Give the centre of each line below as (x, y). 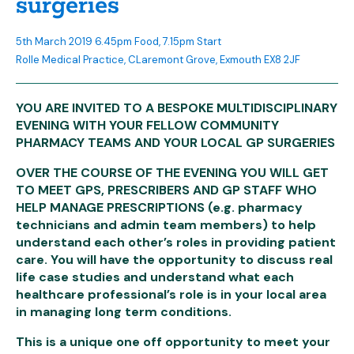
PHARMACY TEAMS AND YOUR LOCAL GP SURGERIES (175, 143)
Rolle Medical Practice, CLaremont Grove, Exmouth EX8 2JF (158, 60)
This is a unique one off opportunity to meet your (173, 342)
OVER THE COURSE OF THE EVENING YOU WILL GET (172, 173)
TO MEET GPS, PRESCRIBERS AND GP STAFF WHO (166, 190)
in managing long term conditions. (124, 312)
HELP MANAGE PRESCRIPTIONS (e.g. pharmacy (159, 207)
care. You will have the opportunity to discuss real (174, 260)
